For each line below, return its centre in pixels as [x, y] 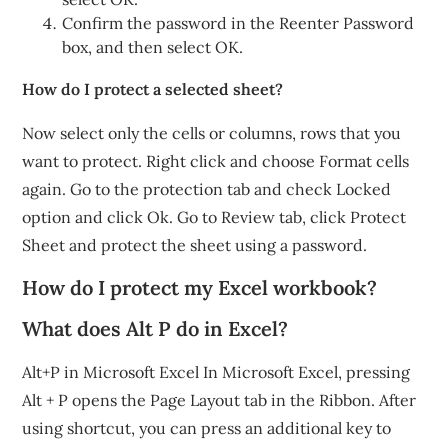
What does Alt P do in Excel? [155, 328]
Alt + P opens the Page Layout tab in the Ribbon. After [219, 400]
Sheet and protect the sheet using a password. [195, 245]
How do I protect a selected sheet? [153, 89]
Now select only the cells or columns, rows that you [212, 133]
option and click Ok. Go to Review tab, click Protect [214, 217]
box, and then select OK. [153, 47]
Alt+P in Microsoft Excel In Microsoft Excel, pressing [216, 372]
